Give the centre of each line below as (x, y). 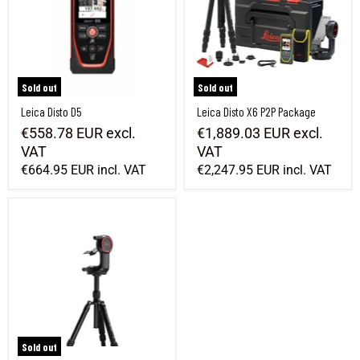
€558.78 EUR (62, 133)
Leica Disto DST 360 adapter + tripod (93, 213)
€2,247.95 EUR (238, 170)
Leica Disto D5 (51, 111)
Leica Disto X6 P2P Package (256, 111)
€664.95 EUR (57, 170)
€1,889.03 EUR (243, 133)
